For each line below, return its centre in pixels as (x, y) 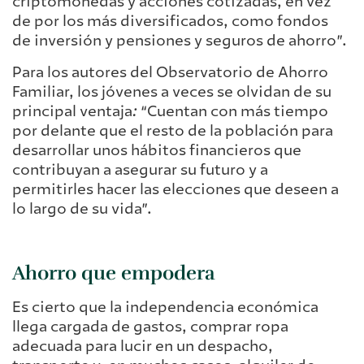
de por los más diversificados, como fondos (170, 22)
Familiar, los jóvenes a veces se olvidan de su (172, 91)
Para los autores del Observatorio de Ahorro (170, 72)
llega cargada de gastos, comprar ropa (150, 326)
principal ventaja (72, 111)
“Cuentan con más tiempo (233, 111)
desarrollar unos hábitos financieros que (157, 150)
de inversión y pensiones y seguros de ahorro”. (180, 41)
